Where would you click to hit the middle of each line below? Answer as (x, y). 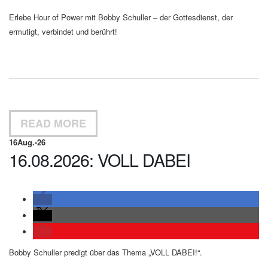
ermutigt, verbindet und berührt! (63, 31)
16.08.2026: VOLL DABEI (100, 159)
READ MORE (53, 123)
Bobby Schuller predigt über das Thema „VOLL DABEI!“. (106, 252)
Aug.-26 (31, 142)
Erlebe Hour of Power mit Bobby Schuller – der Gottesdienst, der (121, 17)
